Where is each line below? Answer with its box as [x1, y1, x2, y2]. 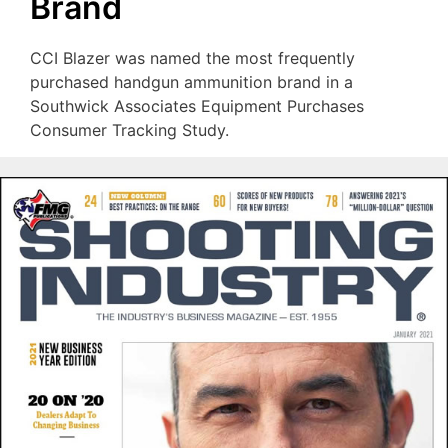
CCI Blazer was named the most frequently [30, 48, 355, 69]
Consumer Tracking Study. [30, 120, 229, 141]
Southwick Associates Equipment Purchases [30, 96, 364, 117]
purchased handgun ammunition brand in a [30, 72, 353, 93]
